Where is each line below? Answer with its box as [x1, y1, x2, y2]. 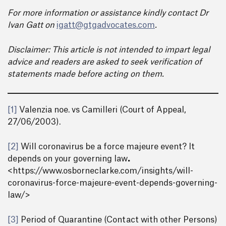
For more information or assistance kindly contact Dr [8, 9, 208, 17]
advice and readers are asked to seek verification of [8, 58, 202, 66]
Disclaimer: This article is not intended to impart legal [8, 46, 210, 54]
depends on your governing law [8, 155, 128, 163]
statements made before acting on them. [8, 70, 164, 78]
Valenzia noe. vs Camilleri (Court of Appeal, [17, 106, 186, 114]
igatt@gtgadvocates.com [56, 21, 155, 29]
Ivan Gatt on [8, 21, 56, 29]
